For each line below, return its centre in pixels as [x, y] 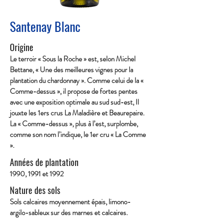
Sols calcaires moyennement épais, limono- [70, 202]
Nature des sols [35, 190]
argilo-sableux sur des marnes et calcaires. [69, 213]
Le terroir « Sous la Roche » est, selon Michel [73, 59]
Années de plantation [44, 162]
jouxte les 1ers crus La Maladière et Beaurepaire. [77, 113]
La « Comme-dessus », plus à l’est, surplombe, [74, 124]
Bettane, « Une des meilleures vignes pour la [71, 70]
